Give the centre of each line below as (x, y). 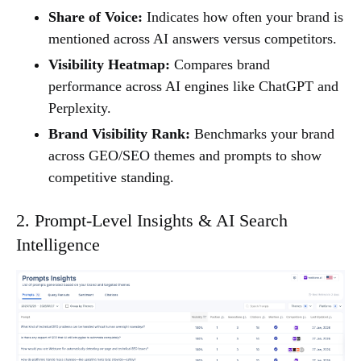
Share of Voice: (95, 17)
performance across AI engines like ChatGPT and (193, 87)
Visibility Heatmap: (109, 65)
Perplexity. (80, 108)
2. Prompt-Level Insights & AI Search (152, 221)
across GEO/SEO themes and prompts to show (185, 156)
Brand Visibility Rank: (119, 134)
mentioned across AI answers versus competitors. (193, 39)
